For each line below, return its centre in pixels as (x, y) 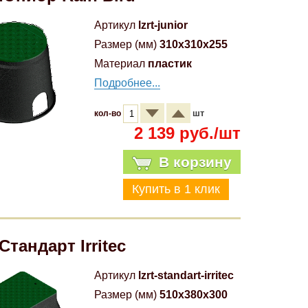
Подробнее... (127, 83)
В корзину (195, 162)
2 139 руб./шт (187, 133)
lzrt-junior (163, 25)
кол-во (109, 113)
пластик (170, 64)
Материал (120, 64)
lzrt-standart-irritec (186, 275)
